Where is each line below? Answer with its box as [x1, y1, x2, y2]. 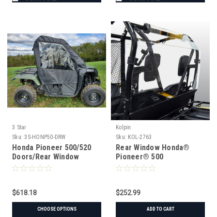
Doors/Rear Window [12, 152, 79, 161]
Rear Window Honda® [116, 142, 190, 152]
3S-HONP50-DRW [24, 133, 66, 140]
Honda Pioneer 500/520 [12, 142, 92, 152]
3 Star [12, 124, 27, 131]
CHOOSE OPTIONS [37, 206, 77, 212]
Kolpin [116, 124, 131, 131]
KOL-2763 [128, 133, 152, 140]
